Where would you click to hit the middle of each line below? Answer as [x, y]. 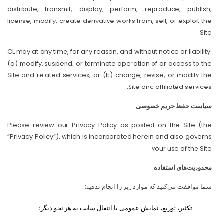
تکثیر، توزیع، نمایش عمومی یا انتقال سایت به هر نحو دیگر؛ [115, 208]
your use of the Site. [182, 148]
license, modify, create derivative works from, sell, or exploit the [109, 21]
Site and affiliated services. [170, 87]
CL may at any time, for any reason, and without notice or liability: [109, 52]
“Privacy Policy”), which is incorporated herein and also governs [109, 137]
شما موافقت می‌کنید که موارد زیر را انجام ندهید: [148, 186]
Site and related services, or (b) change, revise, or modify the [109, 75]
